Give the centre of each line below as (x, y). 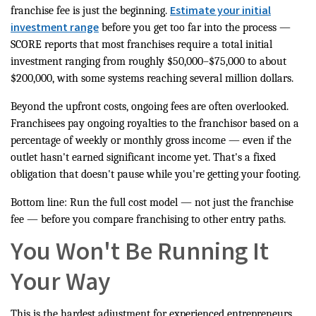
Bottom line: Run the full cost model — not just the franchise (152, 203)
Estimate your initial (220, 12)
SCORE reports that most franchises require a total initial (141, 45)
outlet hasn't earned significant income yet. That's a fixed (143, 158)
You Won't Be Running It (140, 255)
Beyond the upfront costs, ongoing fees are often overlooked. (150, 107)
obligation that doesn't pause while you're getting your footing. (156, 175)
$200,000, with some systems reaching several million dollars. (152, 79)
